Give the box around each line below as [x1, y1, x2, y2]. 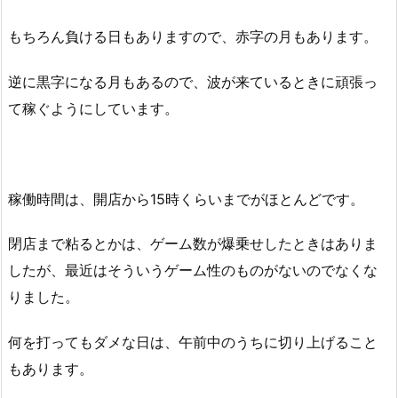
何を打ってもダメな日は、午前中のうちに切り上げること [8, 333, 378, 352]
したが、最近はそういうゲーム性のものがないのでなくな [8, 261, 378, 280]
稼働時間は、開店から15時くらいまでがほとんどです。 [8, 189, 364, 208]
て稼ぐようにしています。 [8, 99, 179, 117]
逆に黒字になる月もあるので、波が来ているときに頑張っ [8, 72, 378, 91]
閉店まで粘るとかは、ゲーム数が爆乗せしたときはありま [8, 235, 378, 253]
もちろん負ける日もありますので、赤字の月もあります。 [8, 28, 378, 46]
